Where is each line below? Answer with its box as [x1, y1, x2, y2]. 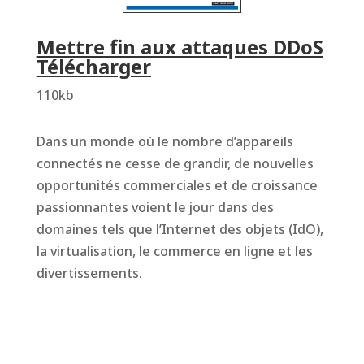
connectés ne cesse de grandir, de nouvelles [36, 154, 314, 172]
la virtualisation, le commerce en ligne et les [36, 241, 313, 260]
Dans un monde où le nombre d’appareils [36, 132, 293, 150]
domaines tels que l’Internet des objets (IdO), [36, 219, 323, 238]
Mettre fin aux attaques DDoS [36, 32, 323, 60]
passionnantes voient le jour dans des [36, 197, 274, 216]
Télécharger [36, 52, 151, 80]
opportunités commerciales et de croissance [36, 175, 318, 194]
